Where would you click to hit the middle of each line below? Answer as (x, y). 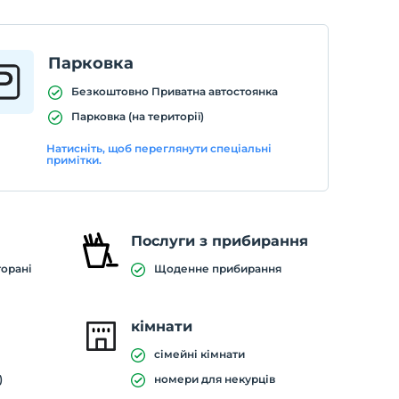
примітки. (74, 160)
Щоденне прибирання (217, 269)
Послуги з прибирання (219, 241)
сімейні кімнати (199, 354)
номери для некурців (214, 379)
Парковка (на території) (137, 116)
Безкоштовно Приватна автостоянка (174, 91)
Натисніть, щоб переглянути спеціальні (159, 148)
